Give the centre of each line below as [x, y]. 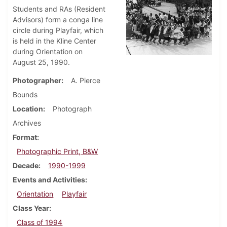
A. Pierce [86, 81]
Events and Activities [49, 180]
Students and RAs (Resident [59, 9]
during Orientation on [48, 52]
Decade [26, 166]
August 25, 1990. [41, 62]
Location [28, 109]
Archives [27, 123]
